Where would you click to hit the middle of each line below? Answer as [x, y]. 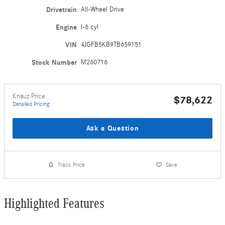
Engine [67, 27]
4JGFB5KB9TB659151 [111, 44]
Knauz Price [29, 96]
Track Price [72, 164]
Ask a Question [113, 128]
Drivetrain [62, 10]
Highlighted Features [54, 204]
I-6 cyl [90, 27]
